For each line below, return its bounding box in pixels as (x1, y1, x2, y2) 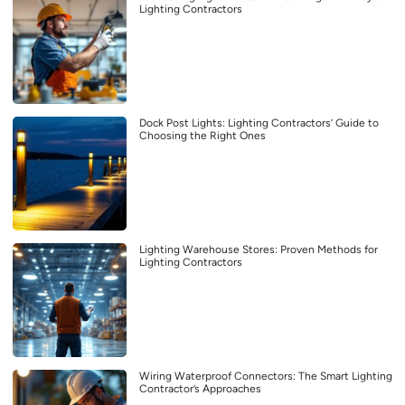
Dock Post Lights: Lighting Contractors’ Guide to (139, 116, 379, 129)
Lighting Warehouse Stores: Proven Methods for (139, 242, 378, 256)
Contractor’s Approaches (139, 381, 261, 395)
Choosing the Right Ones (139, 128, 266, 142)
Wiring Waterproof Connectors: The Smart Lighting (139, 369, 392, 382)
